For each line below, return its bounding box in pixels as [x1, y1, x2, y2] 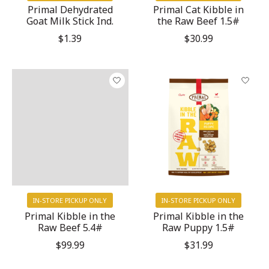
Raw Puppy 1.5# [162, 220, 235, 234]
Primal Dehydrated [27, 2, 113, 16]
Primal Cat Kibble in [153, 2, 244, 16]
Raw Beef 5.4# [37, 220, 103, 234]
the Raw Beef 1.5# [157, 14, 240, 28]
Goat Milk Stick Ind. [26, 14, 114, 28]
